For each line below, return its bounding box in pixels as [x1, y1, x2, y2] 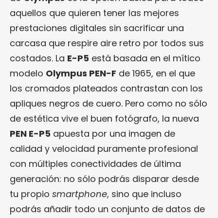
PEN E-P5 [10, 127, 51, 140]
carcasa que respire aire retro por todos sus [10, 36, 204, 49]
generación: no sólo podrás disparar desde [10, 172, 199, 185]
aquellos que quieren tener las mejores [10, 6, 179, 19]
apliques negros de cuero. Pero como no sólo [10, 97, 207, 109]
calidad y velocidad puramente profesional [10, 142, 198, 155]
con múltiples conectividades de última [10, 157, 181, 170]
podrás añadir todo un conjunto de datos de [10, 202, 205, 215]
